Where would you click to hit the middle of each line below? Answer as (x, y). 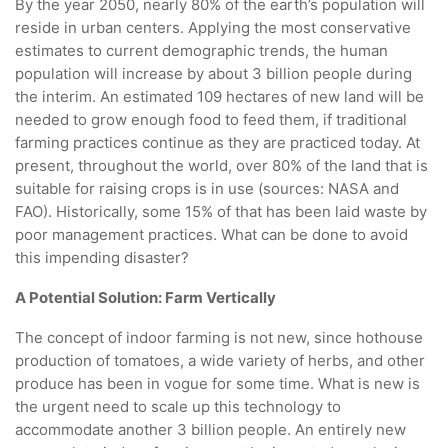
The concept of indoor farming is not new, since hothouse (219, 338)
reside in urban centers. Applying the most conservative (213, 28)
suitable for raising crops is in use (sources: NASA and (207, 189)
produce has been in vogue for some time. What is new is (217, 384)
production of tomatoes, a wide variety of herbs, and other (220, 361)
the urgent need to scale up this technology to (178, 407)
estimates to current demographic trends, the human (201, 51)
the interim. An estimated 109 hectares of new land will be (219, 97)
